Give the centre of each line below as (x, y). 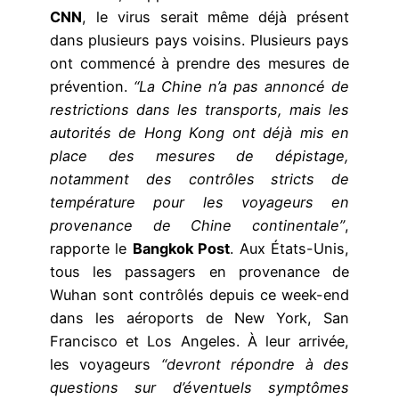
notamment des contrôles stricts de (199, 179)
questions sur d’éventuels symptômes (199, 388)
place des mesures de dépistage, (199, 156)
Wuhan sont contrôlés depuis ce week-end (199, 295)
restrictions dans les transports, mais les (199, 110)
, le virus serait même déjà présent (216, 17)
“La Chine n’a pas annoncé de (241, 87)
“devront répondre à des (255, 365)
